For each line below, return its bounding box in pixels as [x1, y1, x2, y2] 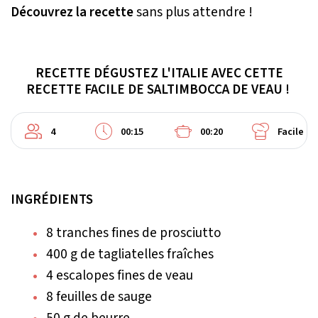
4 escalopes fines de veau [46, 265, 193, 285]
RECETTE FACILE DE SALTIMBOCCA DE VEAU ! [26, 79, 292, 99]
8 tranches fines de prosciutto [46, 222, 221, 243]
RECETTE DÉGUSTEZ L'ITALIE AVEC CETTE [35, 62, 283, 83]
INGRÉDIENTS [11, 189, 93, 209]
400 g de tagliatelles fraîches [46, 243, 214, 264]
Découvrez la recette [11, 1, 133, 22]
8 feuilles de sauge [46, 286, 152, 307]
